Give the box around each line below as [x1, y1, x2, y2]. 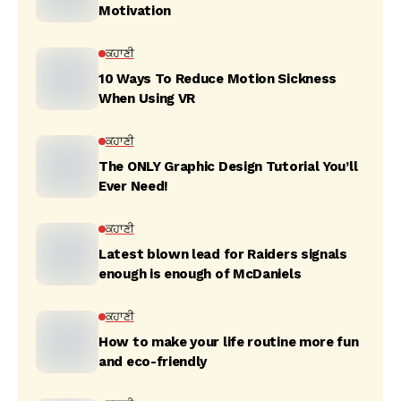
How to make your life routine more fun [98, 334, 359, 350]
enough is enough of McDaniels [98, 266, 302, 282]
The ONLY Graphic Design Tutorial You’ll [98, 158, 358, 175]
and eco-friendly [98, 354, 208, 370]
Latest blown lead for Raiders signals [98, 246, 347, 262]
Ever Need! [98, 178, 168, 194]
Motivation [98, 3, 171, 19]
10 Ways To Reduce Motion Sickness [98, 71, 337, 87]
